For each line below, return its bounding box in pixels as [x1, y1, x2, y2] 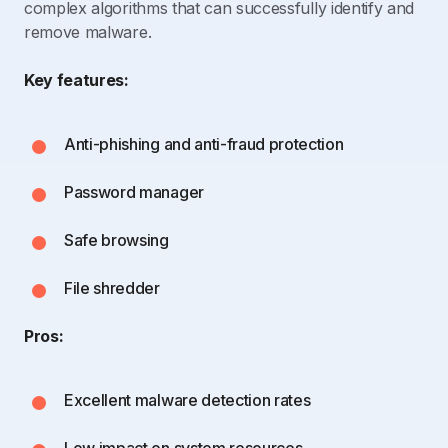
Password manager [64, 181, 204, 202]
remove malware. [24, 21, 152, 42]
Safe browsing [64, 229, 169, 250]
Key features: [24, 69, 129, 90]
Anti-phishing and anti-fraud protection [64, 133, 344, 154]
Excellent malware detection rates [64, 389, 311, 410]
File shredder [64, 277, 160, 298]
